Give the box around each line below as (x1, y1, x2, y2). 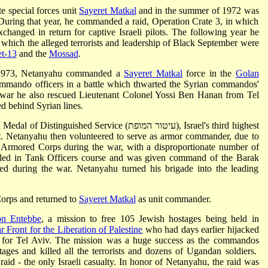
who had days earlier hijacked (142, 224, 259, 234)
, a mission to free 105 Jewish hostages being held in (41, 213, 259, 224)
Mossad (48, 48, 78, 59)
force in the (182, 68, 236, 78)
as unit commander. (135, 193, 211, 204)
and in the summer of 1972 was (136, 5, 259, 16)
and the (16, 48, 49, 59)
